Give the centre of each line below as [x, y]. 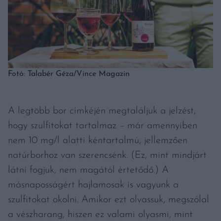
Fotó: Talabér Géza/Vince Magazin [69, 74]
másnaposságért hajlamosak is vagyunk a [93, 185]
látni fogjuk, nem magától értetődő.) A [88, 170]
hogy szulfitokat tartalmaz [64, 126]
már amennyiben [161, 126]
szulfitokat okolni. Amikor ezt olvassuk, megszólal [109, 200]
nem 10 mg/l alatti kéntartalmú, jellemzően [98, 141]
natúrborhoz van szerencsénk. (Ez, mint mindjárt [107, 156]
